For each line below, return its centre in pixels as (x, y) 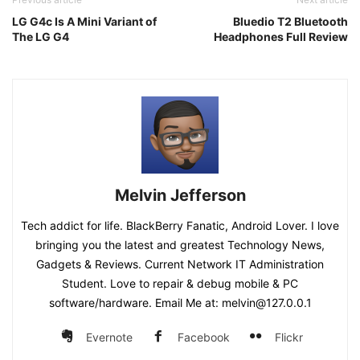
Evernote (109, 337)
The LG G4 (41, 37)
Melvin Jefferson (180, 196)
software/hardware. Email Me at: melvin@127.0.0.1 (180, 303)
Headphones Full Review (281, 37)
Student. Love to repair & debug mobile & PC (180, 284)
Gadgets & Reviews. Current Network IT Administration (180, 264)
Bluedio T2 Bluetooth (290, 22)
